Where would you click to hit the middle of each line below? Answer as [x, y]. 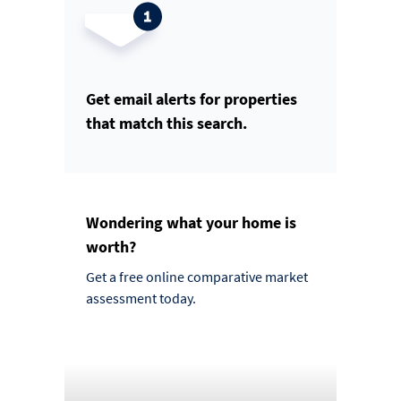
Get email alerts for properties [192, 98]
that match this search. [166, 123]
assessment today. [141, 298]
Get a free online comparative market [197, 276]
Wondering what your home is [191, 222]
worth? [111, 246]
